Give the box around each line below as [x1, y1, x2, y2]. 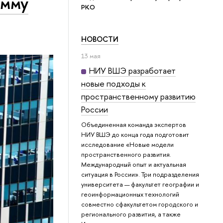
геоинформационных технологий [81, 190, 180, 199]
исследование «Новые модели [81, 140, 174, 149]
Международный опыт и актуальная [81, 160, 187, 169]
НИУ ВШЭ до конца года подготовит [81, 130, 190, 139]
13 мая [81, 51, 101, 61]
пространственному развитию [81, 91, 196, 103]
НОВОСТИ [81, 34, 119, 45]
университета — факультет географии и [81, 180, 200, 189]
